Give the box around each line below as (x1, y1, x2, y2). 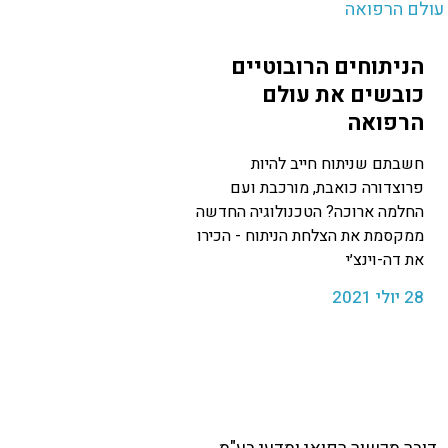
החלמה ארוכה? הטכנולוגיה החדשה (196, 200, 424, 225)
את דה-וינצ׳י (346, 248, 424, 273)
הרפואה (347, 107, 424, 140)
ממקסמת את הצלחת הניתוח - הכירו (197, 224, 424, 249)
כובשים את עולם (262, 79, 424, 112)
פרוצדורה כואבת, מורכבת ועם (230, 176, 424, 201)
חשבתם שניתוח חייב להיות (251, 152, 424, 177)
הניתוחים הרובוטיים (231, 51, 424, 84)
